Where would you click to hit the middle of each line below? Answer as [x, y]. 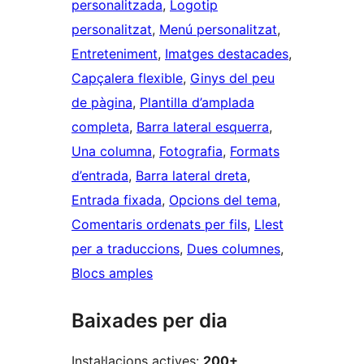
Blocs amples [112, 273]
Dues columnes [234, 249]
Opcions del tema [223, 200]
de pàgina [102, 103]
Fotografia [191, 152]
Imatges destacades [227, 54]
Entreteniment [115, 54]
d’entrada [100, 176]
